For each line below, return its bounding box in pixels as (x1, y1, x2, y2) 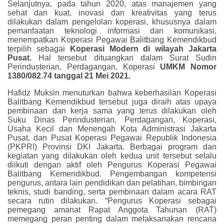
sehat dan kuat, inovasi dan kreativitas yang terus (7, 8, 216, 17)
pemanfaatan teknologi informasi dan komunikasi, (7, 26, 216, 35)
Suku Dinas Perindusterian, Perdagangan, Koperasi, (7, 115, 216, 124)
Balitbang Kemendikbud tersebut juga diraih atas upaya (7, 97, 216, 106)
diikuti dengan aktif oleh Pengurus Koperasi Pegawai (7, 160, 216, 169)
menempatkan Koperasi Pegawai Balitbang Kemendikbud (7, 35, 216, 44)
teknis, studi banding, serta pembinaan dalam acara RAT (7, 187, 216, 196)
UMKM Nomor (154, 62, 216, 71)
